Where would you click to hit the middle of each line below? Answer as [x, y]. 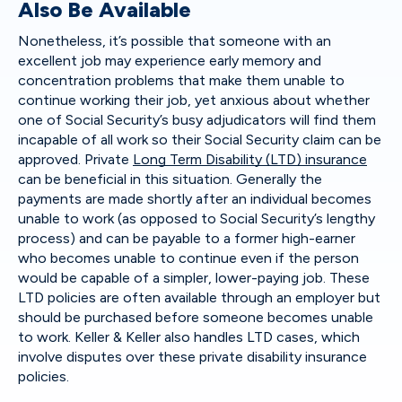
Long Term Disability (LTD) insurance [250, 159]
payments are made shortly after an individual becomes [195, 199]
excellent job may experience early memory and [170, 61]
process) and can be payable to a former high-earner [187, 238]
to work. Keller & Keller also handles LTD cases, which [189, 337]
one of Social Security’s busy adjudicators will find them [197, 120]
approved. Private [75, 159]
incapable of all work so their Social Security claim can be [200, 140]
